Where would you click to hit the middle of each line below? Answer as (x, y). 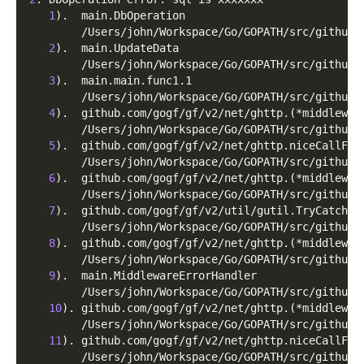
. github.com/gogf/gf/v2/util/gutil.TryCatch (205, 211)
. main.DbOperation (123, 16)
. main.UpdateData (120, 48)
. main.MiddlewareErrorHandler (159, 276)
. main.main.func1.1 (127, 81)
